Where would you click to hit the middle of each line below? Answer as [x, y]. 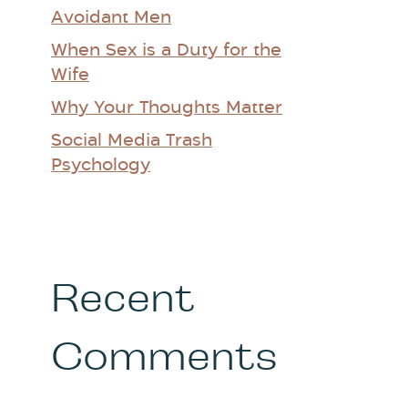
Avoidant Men [111, 18]
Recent [123, 299]
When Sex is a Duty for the [166, 51]
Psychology [101, 166]
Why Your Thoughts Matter [167, 108]
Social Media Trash [132, 141]
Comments [164, 357]
